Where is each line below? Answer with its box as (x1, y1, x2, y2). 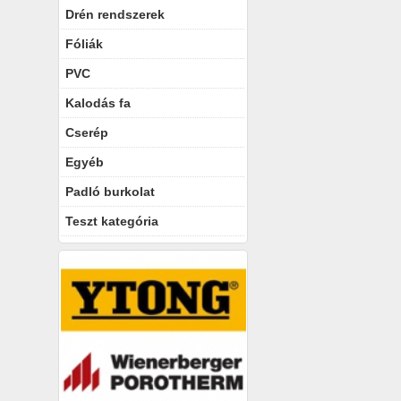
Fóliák (65, 37, 103, 51)
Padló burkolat (65, 184, 155, 199)
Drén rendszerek (65, 7, 165, 21)
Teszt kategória (65, 214, 158, 228)
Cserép (65, 125, 108, 140)
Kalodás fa (65, 96, 131, 110)
